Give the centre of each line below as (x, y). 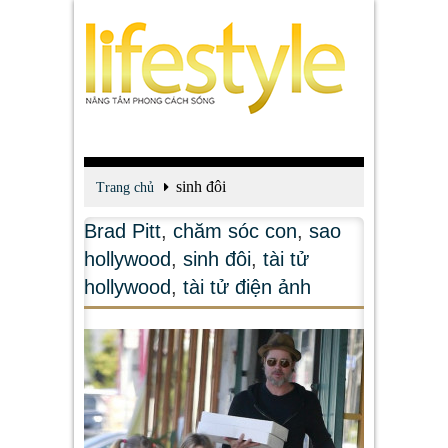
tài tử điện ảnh (247, 287)
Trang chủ (125, 187)
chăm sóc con (235, 231)
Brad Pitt (122, 231)
